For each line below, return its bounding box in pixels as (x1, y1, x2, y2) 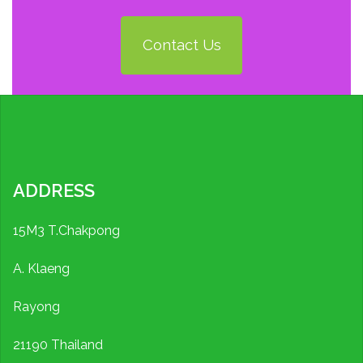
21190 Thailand (13, 336, 103, 352)
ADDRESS (13, 179, 95, 201)
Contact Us (142, 36, 221, 54)
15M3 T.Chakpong (13, 222, 120, 238)
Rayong (13, 298, 60, 314)
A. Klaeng (13, 260, 70, 276)
